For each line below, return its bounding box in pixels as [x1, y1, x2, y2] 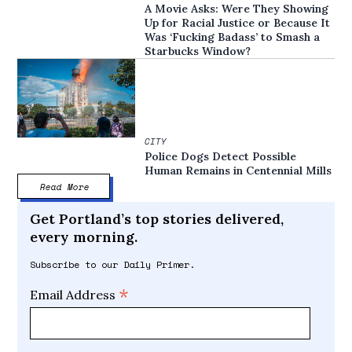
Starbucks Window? [145, 44, 251, 59]
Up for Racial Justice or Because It [145, 16, 331, 31]
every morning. [30, 228, 138, 247]
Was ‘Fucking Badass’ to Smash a [145, 30, 321, 45]
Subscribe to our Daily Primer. [30, 258, 196, 272]
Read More [39, 181, 90, 194]
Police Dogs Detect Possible [145, 149, 297, 164]
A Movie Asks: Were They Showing [145, 2, 329, 16]
